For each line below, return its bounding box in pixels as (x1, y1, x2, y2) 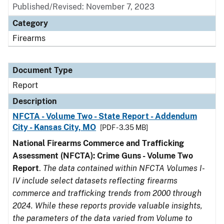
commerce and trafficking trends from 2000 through (12, 188, 201, 198)
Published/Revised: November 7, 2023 (12, 2, 154, 11)
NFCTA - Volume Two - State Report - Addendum (12, 111, 197, 121)
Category (12, 18, 48, 28)
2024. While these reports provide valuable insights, (12, 201, 202, 210)
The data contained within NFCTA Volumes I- (43, 163, 205, 173)
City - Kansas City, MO (12, 122, 96, 132)
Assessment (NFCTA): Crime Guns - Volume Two (12, 151, 193, 160)
